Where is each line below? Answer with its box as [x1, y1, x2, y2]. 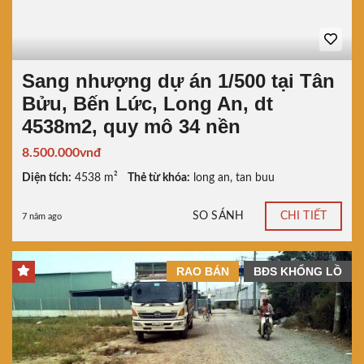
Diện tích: [22, 171, 71, 184]
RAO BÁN [176, 264, 229, 278]
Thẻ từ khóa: [128, 171, 190, 184]
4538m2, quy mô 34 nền [22, 115, 240, 137]
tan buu [236, 171, 275, 184]
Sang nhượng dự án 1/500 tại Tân [22, 69, 335, 92]
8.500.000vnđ [22, 145, 101, 159]
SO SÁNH [193, 210, 244, 223]
